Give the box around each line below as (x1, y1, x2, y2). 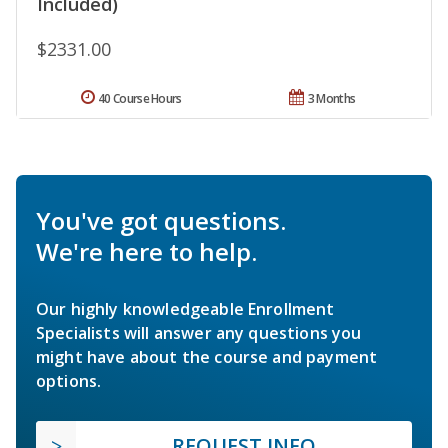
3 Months (307, 90, 356, 108)
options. (36, 370, 102, 393)
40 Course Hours (98, 90, 182, 108)
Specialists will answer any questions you (36, 322, 362, 345)
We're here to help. (36, 235, 257, 269)
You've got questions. (36, 204, 286, 238)
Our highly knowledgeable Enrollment (36, 298, 335, 321)
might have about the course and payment (36, 346, 378, 369)
